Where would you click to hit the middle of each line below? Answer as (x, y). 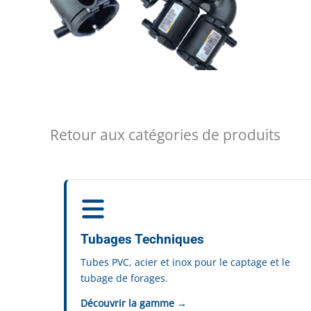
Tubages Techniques (142, 239)
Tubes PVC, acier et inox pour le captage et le (185, 262)
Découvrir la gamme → (134, 303)
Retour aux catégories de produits (165, 135)
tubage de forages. (124, 278)
